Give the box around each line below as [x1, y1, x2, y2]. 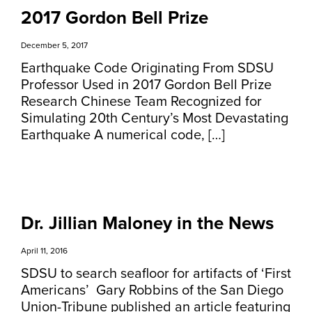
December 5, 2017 [21, 40, 88, 50]
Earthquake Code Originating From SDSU [21, 60, 274, 77]
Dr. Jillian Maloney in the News [21, 212, 274, 234]
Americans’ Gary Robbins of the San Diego [21, 282, 283, 299]
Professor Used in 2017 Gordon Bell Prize [21, 77, 272, 93]
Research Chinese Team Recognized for [21, 93, 262, 110]
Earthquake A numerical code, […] [21, 127, 225, 143]
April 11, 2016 [21, 246, 68, 256]
